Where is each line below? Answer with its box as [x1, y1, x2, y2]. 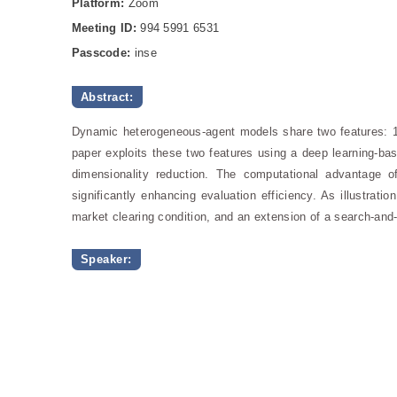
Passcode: [71, 46, 131, 60]
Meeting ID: [71, 21, 136, 35]
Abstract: [80, 90, 134, 105]
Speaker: [80, 253, 132, 267]
